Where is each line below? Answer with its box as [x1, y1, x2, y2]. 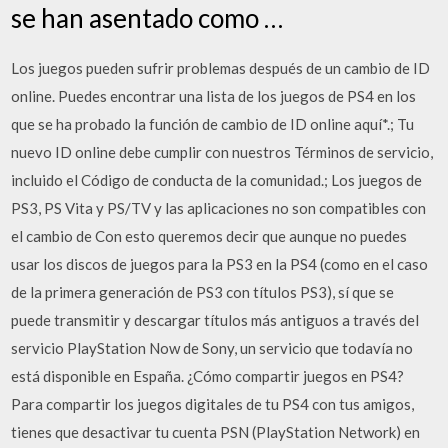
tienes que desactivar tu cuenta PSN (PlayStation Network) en [11, 422, 421, 441]
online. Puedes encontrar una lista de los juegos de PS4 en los [11, 86, 417, 105]
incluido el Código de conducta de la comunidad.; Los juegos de [11, 170, 423, 189]
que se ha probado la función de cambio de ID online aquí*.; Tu [11, 114, 415, 133]
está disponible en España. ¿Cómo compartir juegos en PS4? [11, 366, 405, 385]
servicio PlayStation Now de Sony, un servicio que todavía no [11, 338, 414, 357]
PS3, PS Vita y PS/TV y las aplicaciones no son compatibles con [11, 198, 427, 217]
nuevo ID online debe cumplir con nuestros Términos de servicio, [11, 142, 434, 161]
